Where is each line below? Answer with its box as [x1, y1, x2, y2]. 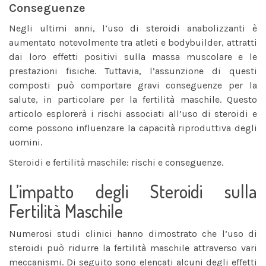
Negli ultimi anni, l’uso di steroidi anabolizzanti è [9, 23, 257, 34]
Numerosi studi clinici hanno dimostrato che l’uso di [9, 228, 257, 239]
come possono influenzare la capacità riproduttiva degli [9, 122, 257, 134]
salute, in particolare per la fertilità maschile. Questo [9, 94, 257, 105]
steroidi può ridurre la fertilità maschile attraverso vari [9, 242, 257, 254]
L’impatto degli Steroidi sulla [9, 180, 257, 202]
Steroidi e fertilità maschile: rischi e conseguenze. [9, 157, 223, 168]
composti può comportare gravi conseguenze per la [9, 80, 257, 91]
